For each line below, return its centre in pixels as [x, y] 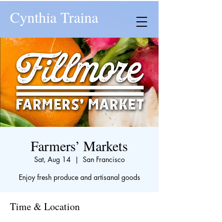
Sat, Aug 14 [52, 159]
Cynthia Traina [54, 17]
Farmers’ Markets [79, 146]
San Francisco [104, 159]
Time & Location [45, 206]
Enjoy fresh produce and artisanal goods [79, 177]
